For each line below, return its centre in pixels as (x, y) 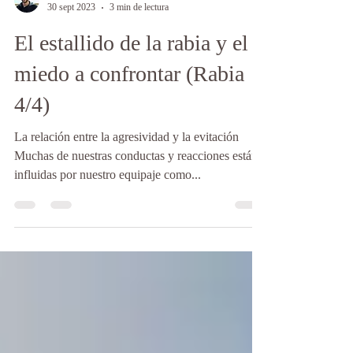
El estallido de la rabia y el (131, 78)
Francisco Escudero (84, 28)
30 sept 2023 (71, 42)
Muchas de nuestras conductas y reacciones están (136, 190)
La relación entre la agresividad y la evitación (126, 171)
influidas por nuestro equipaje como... (108, 209)
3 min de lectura (139, 42)
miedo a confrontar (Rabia (129, 108)
